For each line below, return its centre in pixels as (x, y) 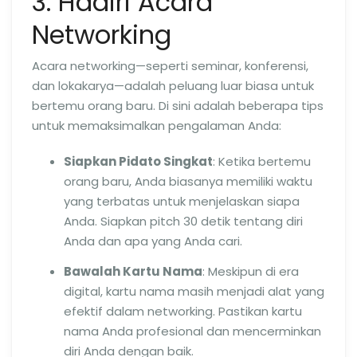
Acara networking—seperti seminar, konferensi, (170, 66)
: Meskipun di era (251, 271)
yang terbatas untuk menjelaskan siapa (182, 201)
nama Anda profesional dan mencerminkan (192, 331)
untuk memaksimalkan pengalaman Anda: (157, 126)
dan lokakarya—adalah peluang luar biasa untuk (173, 86)
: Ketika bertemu (262, 161)
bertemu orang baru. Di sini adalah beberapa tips (178, 106)
